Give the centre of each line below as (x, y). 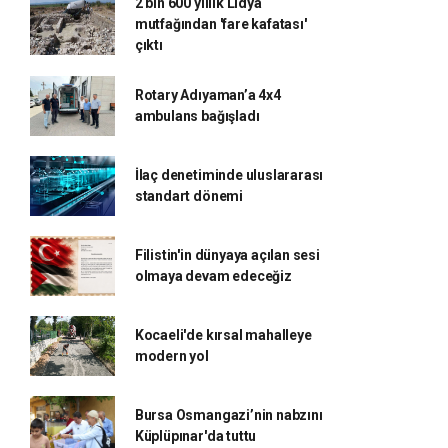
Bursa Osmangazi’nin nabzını (228, 415)
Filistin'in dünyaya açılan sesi (227, 255)
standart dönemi (188, 196)
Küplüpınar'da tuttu (195, 436)
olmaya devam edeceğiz (213, 276)
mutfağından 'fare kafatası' (220, 24)
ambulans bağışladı (197, 116)
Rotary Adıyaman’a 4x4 (207, 95)
